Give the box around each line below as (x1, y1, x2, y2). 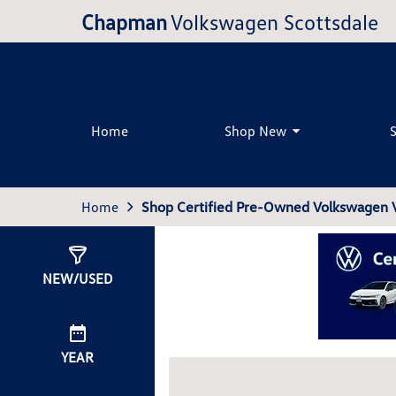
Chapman (81, 8, 167, 34)
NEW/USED (42, 270, 112, 287)
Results (188, 260, 237, 278)
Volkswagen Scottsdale (171, 8, 378, 34)
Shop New (225, 121, 287, 140)
